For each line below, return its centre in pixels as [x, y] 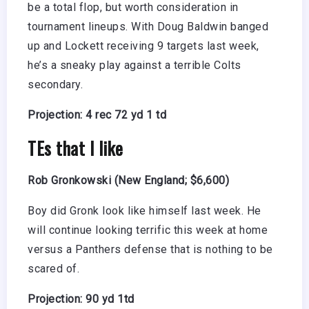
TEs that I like [76, 147]
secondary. [55, 84]
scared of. [53, 268]
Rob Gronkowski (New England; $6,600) [128, 180]
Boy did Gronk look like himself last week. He [144, 210]
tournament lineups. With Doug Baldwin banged [148, 26]
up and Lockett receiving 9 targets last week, [143, 46]
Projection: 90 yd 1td [81, 299]
